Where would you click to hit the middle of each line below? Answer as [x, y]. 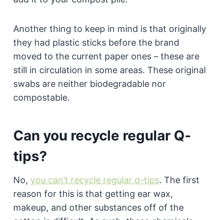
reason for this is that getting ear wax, [93, 193]
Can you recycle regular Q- [102, 135]
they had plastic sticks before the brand [96, 42]
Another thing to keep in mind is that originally [110, 28]
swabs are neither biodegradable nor [89, 83]
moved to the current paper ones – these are [106, 56]
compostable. [41, 97]
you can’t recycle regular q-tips [95, 180]
